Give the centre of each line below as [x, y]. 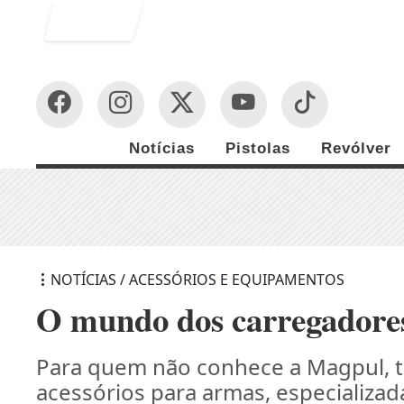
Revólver [356, 148]
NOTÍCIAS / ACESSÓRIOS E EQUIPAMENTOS [198, 279]
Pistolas [258, 148]
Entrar [101, 20]
